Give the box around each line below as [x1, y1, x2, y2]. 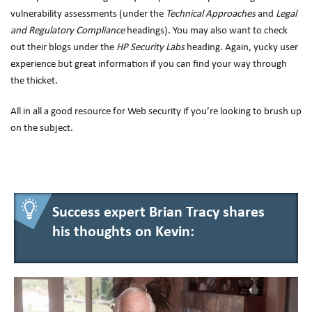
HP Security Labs [116, 42, 185, 53]
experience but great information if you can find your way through [10, 59, 287, 70]
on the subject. [10, 123, 73, 134]
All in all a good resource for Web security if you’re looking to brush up [10, 107, 302, 117]
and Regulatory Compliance [10, 26, 125, 36]
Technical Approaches [166, 9, 256, 19]
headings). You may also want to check [125, 26, 288, 36]
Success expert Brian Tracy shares [52, 205, 265, 221]
